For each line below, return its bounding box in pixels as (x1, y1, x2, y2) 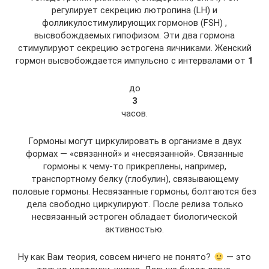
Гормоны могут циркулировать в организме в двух (28, 136, 241, 147)
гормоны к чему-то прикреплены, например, (43, 161, 226, 172)
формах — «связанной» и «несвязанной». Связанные (25, 148, 244, 159)
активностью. (105, 224, 164, 235)
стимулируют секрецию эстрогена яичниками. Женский (17, 43, 252, 53)
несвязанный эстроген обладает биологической (32, 211, 237, 222)
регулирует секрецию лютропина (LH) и (52, 5, 217, 16)
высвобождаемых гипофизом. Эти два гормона (34, 30, 235, 41)
